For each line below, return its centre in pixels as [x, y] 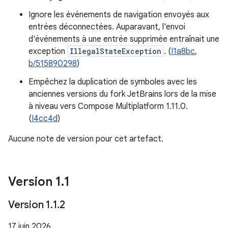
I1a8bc [183, 51]
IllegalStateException [116, 51]
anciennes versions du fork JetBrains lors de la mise [122, 94]
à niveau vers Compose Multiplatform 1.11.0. [108, 106]
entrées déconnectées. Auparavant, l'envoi [107, 27]
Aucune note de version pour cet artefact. [86, 139]
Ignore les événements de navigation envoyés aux [119, 15]
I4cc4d [45, 119]
